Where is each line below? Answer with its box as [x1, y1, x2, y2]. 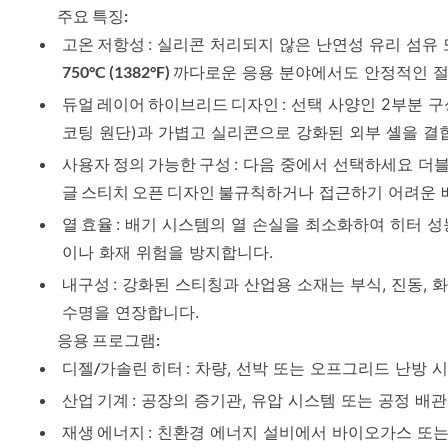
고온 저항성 [62, 34, 148, 54]
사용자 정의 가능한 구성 [62, 154, 234, 174]
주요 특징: [57, 6, 128, 26]
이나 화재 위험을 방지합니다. [62, 242, 273, 263]
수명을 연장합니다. [62, 302, 199, 323]
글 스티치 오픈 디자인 [62, 182, 218, 202]
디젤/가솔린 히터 [62, 358, 186, 378]
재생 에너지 [62, 422, 148, 442]
